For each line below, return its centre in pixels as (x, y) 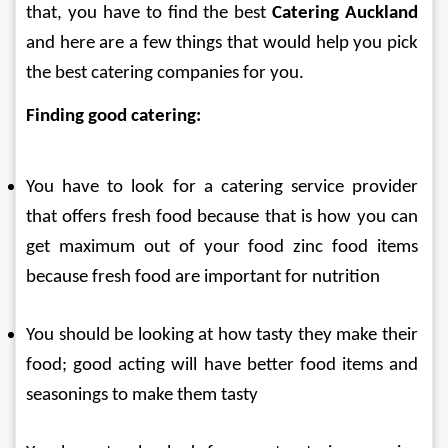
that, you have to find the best (149, 13)
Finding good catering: (113, 116)
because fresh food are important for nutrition (203, 277)
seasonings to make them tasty (142, 395)
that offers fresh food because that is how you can (224, 217)
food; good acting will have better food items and (224, 365)
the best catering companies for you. (165, 73)
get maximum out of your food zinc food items (224, 247)
